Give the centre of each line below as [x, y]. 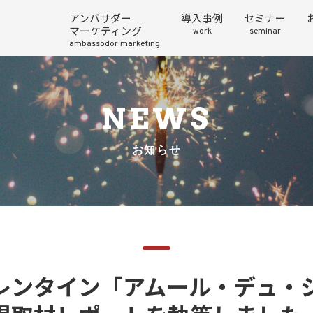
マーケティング [105, 32]
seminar [265, 31]
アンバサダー [100, 20]
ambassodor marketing [115, 44]
